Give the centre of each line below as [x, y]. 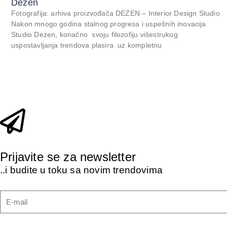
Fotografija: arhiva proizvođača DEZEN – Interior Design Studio [116, 13]
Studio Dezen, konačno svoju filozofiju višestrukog [94, 35]
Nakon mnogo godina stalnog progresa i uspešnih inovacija [109, 24]
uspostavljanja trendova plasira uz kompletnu [87, 45]
